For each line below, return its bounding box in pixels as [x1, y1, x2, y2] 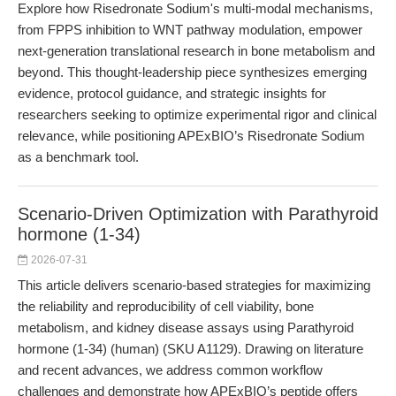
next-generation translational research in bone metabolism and [18, 43, 375, 58]
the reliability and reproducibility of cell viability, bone [18, 299, 314, 314]
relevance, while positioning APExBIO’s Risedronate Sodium [18, 128, 365, 143]
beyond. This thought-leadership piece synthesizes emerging [18, 65, 367, 80]
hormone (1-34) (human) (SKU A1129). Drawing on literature [18, 341, 363, 356]
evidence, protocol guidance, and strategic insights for [18, 86, 326, 101]
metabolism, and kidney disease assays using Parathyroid [18, 320, 354, 335]
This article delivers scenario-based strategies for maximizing [18, 278, 370, 293]
